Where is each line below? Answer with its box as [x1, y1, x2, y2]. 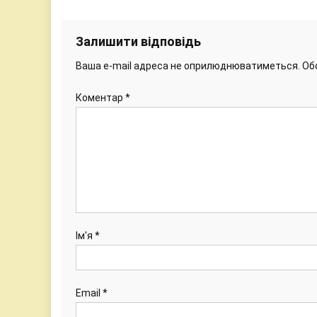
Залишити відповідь [76, 33, 201, 49]
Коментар [76, 91, 125, 103]
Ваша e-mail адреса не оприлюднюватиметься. [76, 59, 300, 71]
